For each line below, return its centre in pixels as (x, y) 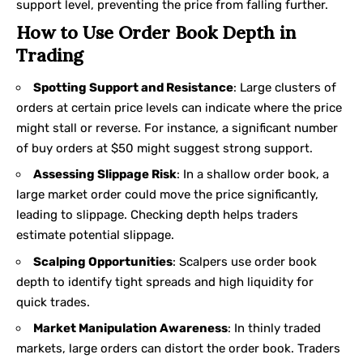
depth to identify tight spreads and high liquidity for (165, 282)
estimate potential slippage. (95, 235)
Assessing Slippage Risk (105, 175)
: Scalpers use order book (245, 261)
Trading (50, 56)
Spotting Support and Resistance (133, 87)
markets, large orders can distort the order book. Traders (178, 349)
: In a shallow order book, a (253, 175)
